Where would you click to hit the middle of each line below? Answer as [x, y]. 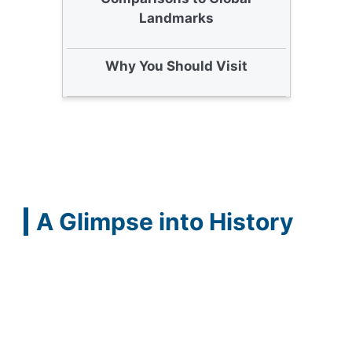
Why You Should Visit [176, 66]
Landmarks [176, 18]
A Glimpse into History [165, 222]
